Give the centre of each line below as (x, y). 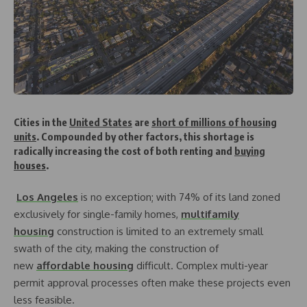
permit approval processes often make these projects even (152, 282)
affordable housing (85, 265)
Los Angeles (47, 197)
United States (101, 122)
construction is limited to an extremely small (159, 231)
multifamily (210, 214)
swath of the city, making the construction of (116, 248)
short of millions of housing (214, 122)
